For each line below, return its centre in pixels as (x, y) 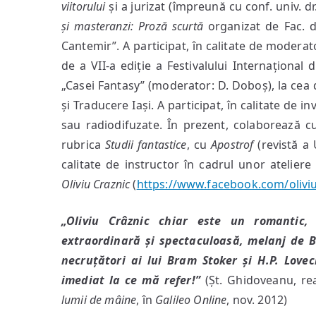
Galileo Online (191, 300)
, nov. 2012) (257, 300)
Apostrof (232, 145)
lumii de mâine (99, 300)
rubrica (84, 145)
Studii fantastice (146, 145)
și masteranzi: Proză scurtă (132, 26)
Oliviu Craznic (96, 184)
